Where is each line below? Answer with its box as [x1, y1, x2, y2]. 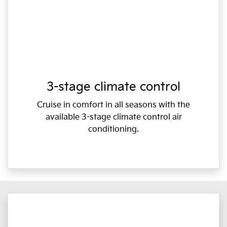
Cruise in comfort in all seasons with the [37, 100, 190, 110]
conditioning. [88, 124, 139, 134]
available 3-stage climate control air [45, 112, 182, 122]
